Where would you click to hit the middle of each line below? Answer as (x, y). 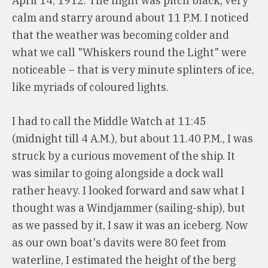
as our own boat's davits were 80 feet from (119, 243)
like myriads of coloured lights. (90, 87)
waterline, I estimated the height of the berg (124, 260)
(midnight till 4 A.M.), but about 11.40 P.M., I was (133, 138)
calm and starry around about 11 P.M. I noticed (130, 18)
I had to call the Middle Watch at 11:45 (109, 121)
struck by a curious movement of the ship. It (124, 156)
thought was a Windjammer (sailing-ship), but (129, 208)
